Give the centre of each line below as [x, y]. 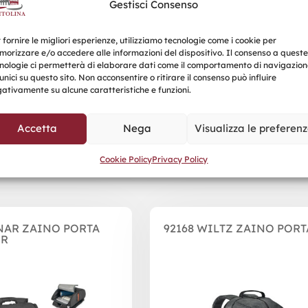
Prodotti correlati [154, 142]
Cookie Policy [126, 159]
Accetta [37, 128]
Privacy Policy [180, 159]
